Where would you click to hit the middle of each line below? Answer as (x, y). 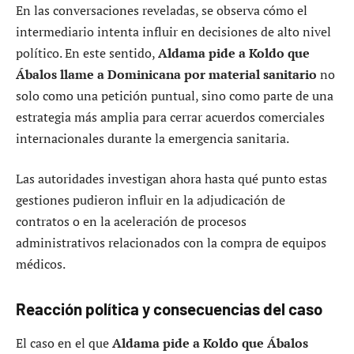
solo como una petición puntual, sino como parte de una (175, 95)
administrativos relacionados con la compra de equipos (171, 243)
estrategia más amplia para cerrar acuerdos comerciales (170, 117)
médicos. (41, 264)
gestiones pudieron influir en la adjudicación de (151, 200)
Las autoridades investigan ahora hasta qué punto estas (171, 179)
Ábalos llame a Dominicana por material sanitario (166, 74)
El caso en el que (64, 343)
